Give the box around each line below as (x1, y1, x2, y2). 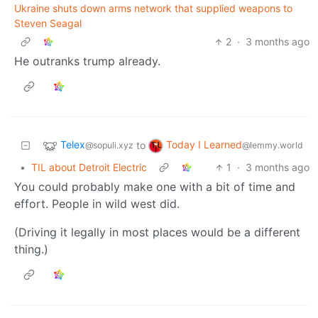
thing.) (14, 242, 48, 257)
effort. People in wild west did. (14, 197, 180, 212)
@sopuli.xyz (85, 140, 133, 151)
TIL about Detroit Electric (31, 161, 147, 174)
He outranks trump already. (14, 54, 160, 69)
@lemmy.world (242, 140, 303, 151)
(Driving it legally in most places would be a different (14, 225, 300, 240)
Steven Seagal (14, 17, 82, 30)
